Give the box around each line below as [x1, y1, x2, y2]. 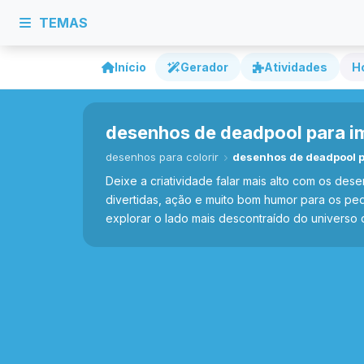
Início [115, 60, 146, 74]
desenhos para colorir [106, 150, 219, 163]
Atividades [264, 60, 327, 74]
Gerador [180, 60, 228, 74]
